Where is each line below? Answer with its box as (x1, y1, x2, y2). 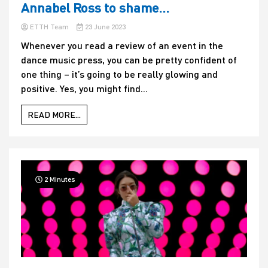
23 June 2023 (83, 22, 126, 32)
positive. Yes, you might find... (21, 83, 148, 95)
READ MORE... (28, 109, 81, 120)
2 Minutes (42, 175, 75, 184)
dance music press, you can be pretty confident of (21, 54, 237, 66)
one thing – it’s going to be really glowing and (21, 68, 218, 80)
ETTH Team (28, 22, 71, 32)
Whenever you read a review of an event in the (21, 39, 223, 51)
